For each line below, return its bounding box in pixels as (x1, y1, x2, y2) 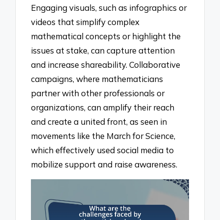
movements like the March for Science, (31, 131, 176, 141)
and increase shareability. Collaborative (31, 59, 181, 70)
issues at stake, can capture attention (31, 45, 175, 56)
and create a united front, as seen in (31, 116, 167, 127)
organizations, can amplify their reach (31, 102, 175, 113)
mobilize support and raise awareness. (31, 159, 178, 170)
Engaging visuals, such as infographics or (31, 2, 187, 13)
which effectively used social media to (31, 145, 174, 156)
